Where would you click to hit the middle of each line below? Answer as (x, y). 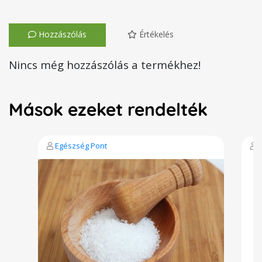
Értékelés (155, 34)
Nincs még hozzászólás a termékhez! (105, 65)
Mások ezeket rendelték (108, 109)
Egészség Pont (81, 146)
